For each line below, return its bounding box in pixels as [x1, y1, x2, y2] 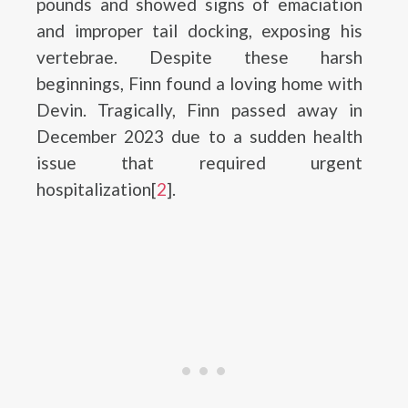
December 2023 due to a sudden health [36, 126, 362, 147]
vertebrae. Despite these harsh [36, 46, 362, 67]
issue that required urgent [36, 152, 362, 173]
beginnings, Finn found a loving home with [36, 73, 362, 94]
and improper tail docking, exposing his [36, 20, 362, 41]
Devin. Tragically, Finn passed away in [36, 99, 362, 120]
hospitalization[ [36, 178, 157, 199]
